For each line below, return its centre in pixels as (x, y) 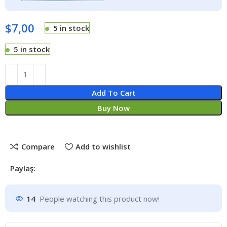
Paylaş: (23, 168)
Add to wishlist (103, 147)
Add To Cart (113, 92)
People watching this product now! (100, 199)
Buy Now (113, 108)
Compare (38, 147)
